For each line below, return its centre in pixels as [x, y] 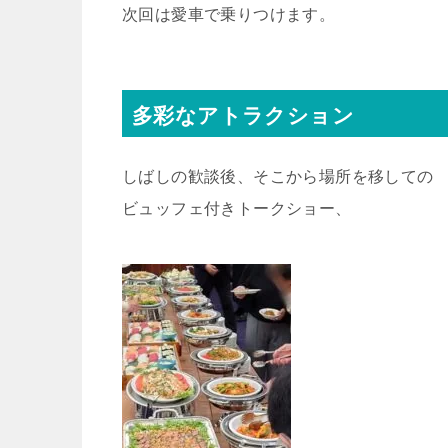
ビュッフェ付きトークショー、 [237, 208]
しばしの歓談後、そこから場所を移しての [278, 176]
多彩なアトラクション [243, 116]
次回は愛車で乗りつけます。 [229, 14]
